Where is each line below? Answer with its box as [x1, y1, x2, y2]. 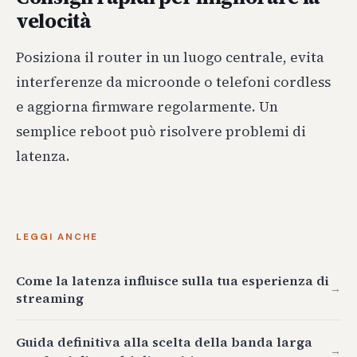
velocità [16, 7, 91, 35]
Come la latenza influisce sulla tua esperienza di [16, 271, 329, 289]
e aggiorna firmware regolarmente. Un [16, 97, 278, 117]
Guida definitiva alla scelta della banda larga [16, 332, 312, 351]
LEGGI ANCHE [16, 230, 98, 243]
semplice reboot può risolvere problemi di [16, 122, 306, 142]
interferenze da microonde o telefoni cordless [16, 73, 331, 92]
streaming [16, 288, 84, 307]
